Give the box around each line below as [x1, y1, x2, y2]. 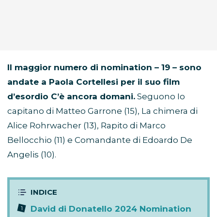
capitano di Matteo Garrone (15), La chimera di [7, 106, 198, 116]
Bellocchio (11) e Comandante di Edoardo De [7, 135, 192, 145]
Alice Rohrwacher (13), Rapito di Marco [7, 121, 166, 131]
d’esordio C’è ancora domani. [7, 92, 135, 102]
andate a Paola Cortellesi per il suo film [7, 77, 180, 87]
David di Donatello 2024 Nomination [31, 204, 191, 214]
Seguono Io [135, 92, 185, 102]
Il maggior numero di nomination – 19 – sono [7, 62, 201, 73]
